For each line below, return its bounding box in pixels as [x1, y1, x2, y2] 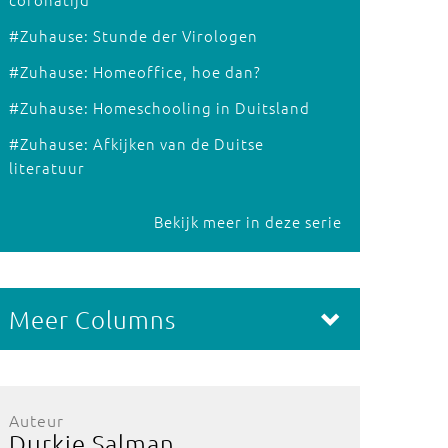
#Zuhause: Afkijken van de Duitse [8, 133, 264, 154]
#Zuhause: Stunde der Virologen [8, 25, 258, 46]
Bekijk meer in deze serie [153, 211, 342, 232]
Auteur [8, 409, 64, 431]
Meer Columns [8, 304, 176, 334]
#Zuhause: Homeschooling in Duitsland [8, 97, 310, 118]
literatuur [8, 157, 85, 178]
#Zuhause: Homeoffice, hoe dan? [8, 61, 261, 82]
